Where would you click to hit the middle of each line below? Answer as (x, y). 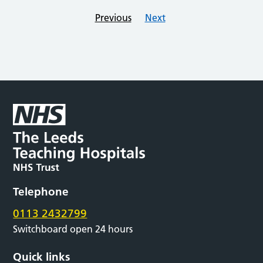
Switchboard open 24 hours (73, 229)
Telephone (41, 192)
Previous (113, 18)
